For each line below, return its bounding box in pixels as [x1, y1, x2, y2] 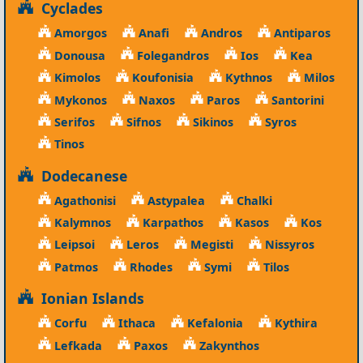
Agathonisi [50, 192, 116, 208]
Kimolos [50, 69, 100, 85]
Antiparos [270, 24, 331, 41]
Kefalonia [183, 314, 243, 331]
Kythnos [221, 69, 272, 85]
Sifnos [122, 113, 161, 130]
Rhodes [126, 258, 173, 275]
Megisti [186, 236, 233, 252]
